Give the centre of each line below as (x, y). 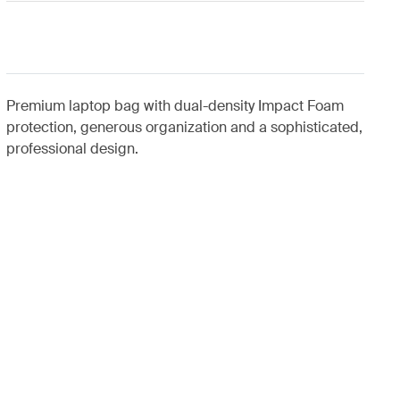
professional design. (72, 149)
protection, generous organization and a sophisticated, (184, 127)
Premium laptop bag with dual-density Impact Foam (175, 106)
